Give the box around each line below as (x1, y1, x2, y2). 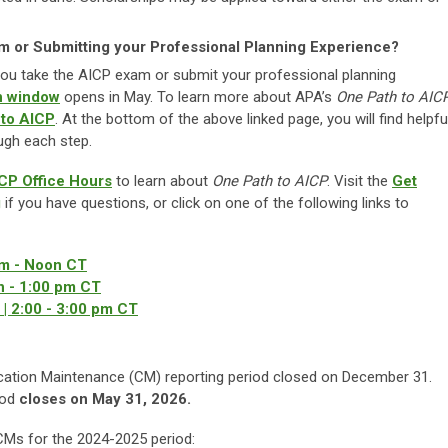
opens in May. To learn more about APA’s (60, 88, 336, 106)
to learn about (112, 172, 212, 190)
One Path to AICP (212, 172, 327, 190)
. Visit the (327, 172, 392, 190)
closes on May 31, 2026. (19, 390, 191, 408)
